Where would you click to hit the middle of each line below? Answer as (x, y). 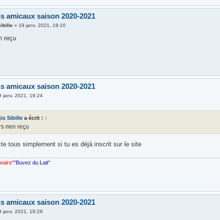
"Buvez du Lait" (32, 162)
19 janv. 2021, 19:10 (42, 26)
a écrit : (34, 118)
